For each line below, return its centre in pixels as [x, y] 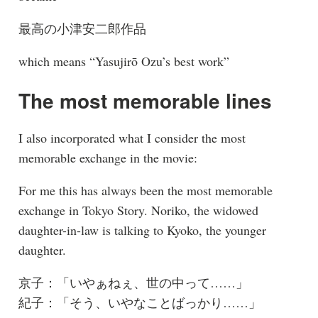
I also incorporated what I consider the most [132, 138]
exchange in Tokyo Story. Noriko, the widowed [138, 210]
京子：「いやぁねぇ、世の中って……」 [133, 283]
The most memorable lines [145, 101]
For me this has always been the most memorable [145, 191]
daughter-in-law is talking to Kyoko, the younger [142, 230]
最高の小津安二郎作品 [82, 29]
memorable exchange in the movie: [108, 158]
